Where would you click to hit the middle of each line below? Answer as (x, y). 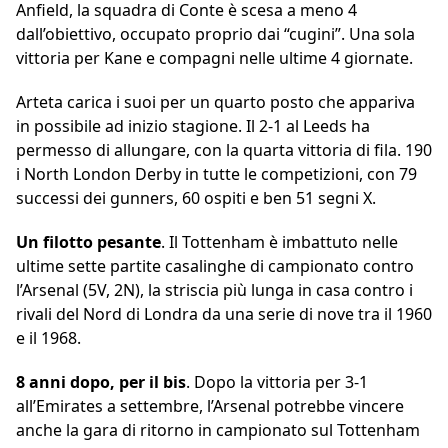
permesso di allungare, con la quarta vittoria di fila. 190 (224, 150)
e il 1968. (48, 338)
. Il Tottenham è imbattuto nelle (279, 242)
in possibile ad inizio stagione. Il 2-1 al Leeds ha (193, 126)
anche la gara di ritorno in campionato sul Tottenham (218, 430)
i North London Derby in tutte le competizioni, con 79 (216, 174)
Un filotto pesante (88, 242)
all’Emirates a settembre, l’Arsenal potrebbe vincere (210, 406)
